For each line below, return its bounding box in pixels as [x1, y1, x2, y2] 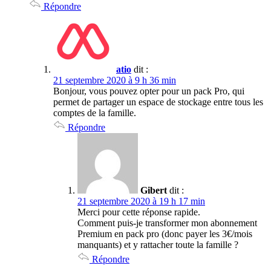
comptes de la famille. [53, 107, 136, 118]
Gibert [140, 184, 167, 195]
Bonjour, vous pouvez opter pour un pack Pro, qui [53, 85, 244, 96]
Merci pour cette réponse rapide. [77, 206, 200, 217]
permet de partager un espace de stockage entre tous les [53, 96, 263, 107]
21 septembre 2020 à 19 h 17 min [77, 195, 205, 206]
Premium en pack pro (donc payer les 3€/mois [77, 228, 252, 239]
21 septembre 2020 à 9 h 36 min [53, 74, 176, 85]
